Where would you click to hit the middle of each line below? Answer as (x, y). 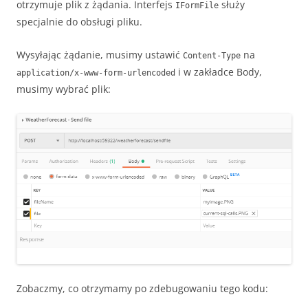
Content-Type (212, 55)
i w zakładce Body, (219, 71)
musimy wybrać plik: (64, 89)
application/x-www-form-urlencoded (96, 73)
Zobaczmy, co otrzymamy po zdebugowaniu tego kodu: (142, 288)
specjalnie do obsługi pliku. (79, 21)
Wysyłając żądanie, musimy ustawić (100, 54)
